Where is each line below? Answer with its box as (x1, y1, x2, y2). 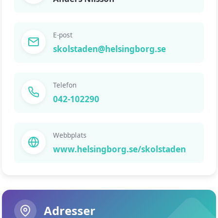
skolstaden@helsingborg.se (53, 43, 166, 54)
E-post (53, 30, 73, 39)
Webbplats (53, 130, 87, 140)
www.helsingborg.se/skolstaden (53, 144, 186, 155)
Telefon (53, 80, 76, 90)
